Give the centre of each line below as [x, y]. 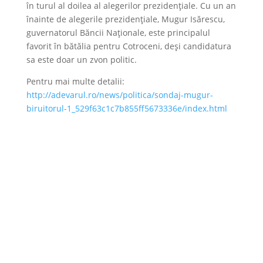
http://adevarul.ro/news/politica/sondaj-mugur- [119, 95]
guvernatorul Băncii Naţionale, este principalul [118, 33]
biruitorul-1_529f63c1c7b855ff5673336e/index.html [127, 108]
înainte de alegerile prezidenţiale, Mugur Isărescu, [125, 19]
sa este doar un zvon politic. [81, 60]
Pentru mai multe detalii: [75, 81]
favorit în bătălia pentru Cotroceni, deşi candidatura [129, 46]
